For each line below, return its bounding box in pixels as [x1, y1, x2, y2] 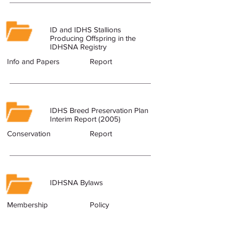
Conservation [7, 129, 50, 138]
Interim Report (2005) [50, 115, 121, 123]
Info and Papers [7, 57, 60, 66]
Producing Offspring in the [50, 34, 136, 42]
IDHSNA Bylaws [50, 178, 103, 187]
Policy [90, 200, 109, 209]
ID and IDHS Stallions [50, 25, 121, 34]
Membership [7, 200, 48, 209]
